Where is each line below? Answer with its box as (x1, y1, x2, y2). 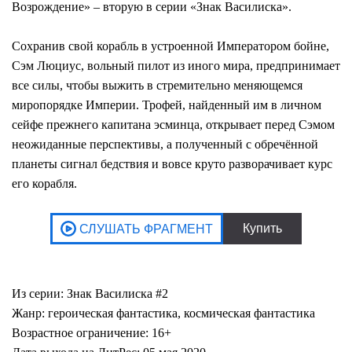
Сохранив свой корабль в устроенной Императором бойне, (12, 38, 329, 53)
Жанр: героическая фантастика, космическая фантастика (12, 306, 315, 320)
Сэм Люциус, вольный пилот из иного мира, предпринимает (12, 58, 340, 72)
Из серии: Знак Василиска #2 (12, 286, 168, 300)
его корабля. (12, 176, 77, 190)
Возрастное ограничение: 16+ (12, 325, 171, 339)
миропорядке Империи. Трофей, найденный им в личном (12, 97, 321, 112)
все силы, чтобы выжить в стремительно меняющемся (12, 78, 302, 92)
